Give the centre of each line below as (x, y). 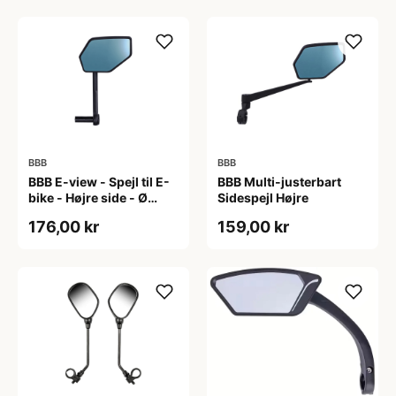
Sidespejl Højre (263, 198)
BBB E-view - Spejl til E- (99, 182)
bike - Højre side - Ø (88, 198)
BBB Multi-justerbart (279, 182)
